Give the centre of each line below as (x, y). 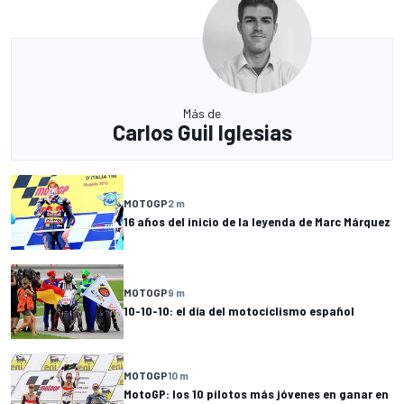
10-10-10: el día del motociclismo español (239, 311)
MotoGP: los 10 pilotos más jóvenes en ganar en (256, 394)
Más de (202, 114)
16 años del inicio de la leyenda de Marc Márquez (257, 222)
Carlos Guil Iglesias (202, 133)
